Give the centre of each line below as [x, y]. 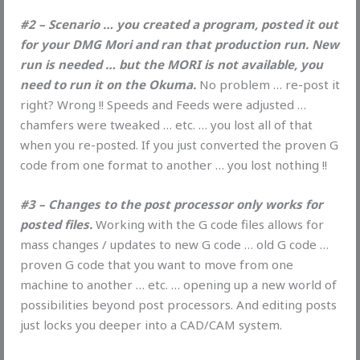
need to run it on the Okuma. [108, 84]
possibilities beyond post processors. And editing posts [178, 304]
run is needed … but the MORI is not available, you [172, 64]
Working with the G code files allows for [208, 224]
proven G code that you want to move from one [157, 264]
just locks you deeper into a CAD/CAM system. [151, 324]
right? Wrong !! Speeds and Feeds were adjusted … [163, 104]
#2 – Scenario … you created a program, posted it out [179, 24]
